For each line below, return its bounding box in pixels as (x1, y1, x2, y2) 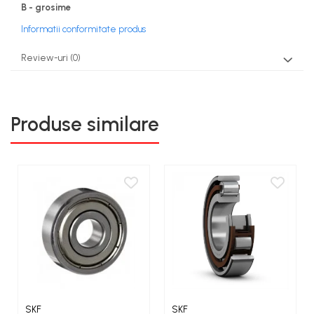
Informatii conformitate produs (21, 23, 146, 34)
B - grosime (21, 1, 71, 13)
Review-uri (21, 52, 70, 63)
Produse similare (11, 111, 159, 136)
